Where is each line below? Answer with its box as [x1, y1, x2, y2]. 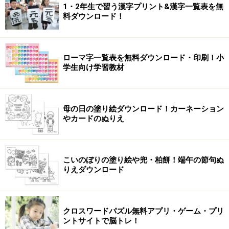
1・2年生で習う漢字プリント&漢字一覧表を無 [63, 2, 223, 11]
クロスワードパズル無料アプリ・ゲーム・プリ [63, 207, 224, 216]
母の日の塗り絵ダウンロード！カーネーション [63, 104, 224, 113]
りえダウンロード [63, 165, 124, 174]
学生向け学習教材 [63, 63, 124, 72]
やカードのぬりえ [63, 114, 124, 123]
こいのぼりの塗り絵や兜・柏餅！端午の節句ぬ [63, 155, 224, 165]
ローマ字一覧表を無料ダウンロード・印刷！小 [63, 53, 224, 62]
